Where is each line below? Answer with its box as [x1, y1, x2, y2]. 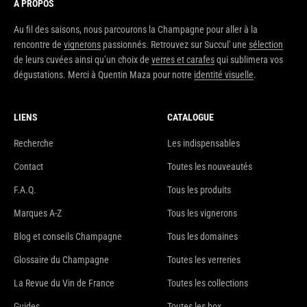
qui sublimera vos [214, 54, 283, 66]
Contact [14, 161, 43, 173]
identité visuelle [194, 69, 254, 81]
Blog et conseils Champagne [14, 231, 122, 243]
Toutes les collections [167, 278, 248, 289]
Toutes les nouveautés [167, 161, 252, 173]
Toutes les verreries [167, 254, 241, 266]
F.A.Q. [14, 184, 36, 196]
